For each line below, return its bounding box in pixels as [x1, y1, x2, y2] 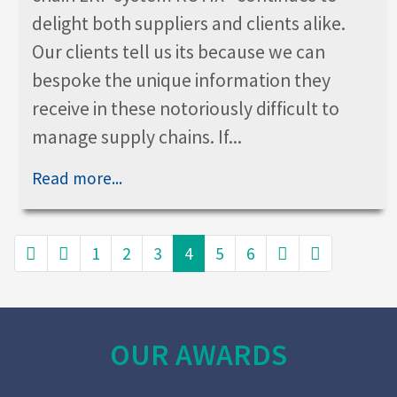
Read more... [32, 167, 122, 189]
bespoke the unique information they [32, 67, 331, 92]
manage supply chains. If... [32, 124, 242, 149]
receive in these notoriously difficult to [32, 96, 339, 121]
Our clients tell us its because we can [32, 39, 325, 64]
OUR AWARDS [110, 335, 287, 373]
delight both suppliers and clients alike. [32, 11, 346, 35]
